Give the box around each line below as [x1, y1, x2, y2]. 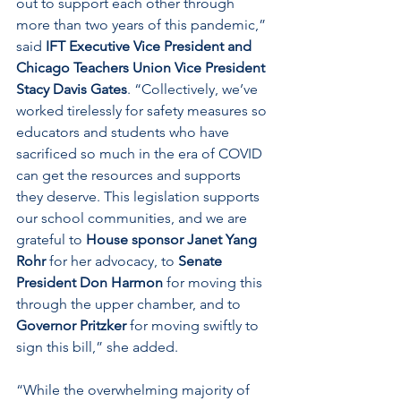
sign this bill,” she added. [16, 337, 178, 355]
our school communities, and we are [16, 209, 251, 226]
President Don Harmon [16, 273, 163, 291]
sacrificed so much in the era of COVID [16, 144, 266, 162]
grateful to [16, 230, 86, 248]
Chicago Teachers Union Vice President [16, 58, 269, 76]
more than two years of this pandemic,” [16, 15, 269, 33]
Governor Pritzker [16, 316, 126, 334]
